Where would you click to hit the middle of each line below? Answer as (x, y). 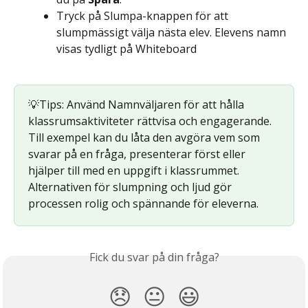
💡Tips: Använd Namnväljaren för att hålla (137, 104)
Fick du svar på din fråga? (154, 257)
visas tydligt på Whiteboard (126, 48)
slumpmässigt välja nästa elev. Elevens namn (173, 32)
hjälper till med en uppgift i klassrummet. (135, 170)
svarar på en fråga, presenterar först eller (138, 154)
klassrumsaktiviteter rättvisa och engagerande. (151, 121)
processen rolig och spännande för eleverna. (143, 203)
